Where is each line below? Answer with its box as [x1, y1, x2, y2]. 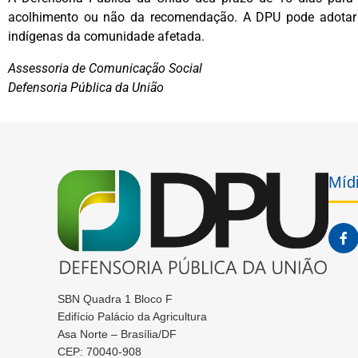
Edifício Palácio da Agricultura [58, 310, 207, 324]
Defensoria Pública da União [8, 80, 164, 96]
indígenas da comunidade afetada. [8, 29, 208, 45]
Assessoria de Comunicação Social [8, 61, 205, 77]
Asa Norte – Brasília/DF [58, 328, 177, 341]
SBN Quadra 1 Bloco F [58, 292, 173, 306]
